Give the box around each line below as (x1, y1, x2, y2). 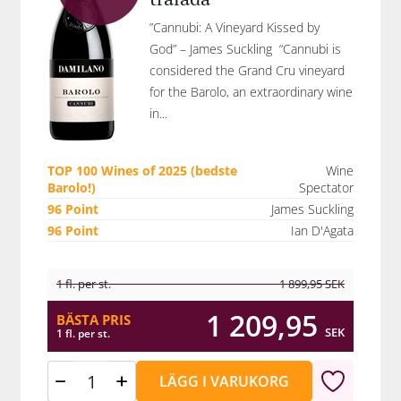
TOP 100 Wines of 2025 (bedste (47, 162, 237, 179)
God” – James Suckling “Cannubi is (149, 40, 341, 57)
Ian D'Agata (291, 222, 354, 239)
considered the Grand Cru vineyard (149, 62, 345, 79)
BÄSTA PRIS (56, 310, 131, 328)
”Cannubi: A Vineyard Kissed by (149, 19, 320, 36)
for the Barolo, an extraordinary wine (149, 83, 353, 100)
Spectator (299, 179, 354, 196)
